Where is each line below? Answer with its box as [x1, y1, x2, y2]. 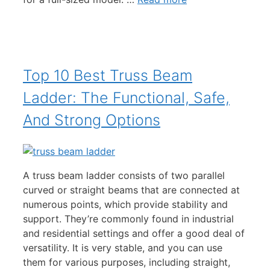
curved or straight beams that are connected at [23, 184, 240, 196]
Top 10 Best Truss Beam [23, 66, 192, 85]
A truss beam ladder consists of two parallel [23, 169, 225, 182]
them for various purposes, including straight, [23, 256, 230, 269]
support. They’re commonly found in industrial [23, 213, 234, 225]
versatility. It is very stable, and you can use [23, 242, 222, 254]
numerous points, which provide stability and [23, 198, 228, 211]
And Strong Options [23, 111, 160, 130]
